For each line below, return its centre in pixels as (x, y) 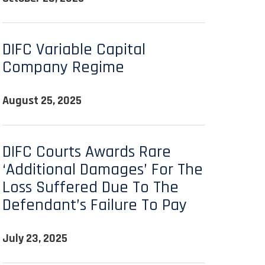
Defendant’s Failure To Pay (95, 205)
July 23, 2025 (35, 238)
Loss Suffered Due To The (91, 188)
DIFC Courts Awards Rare (87, 152)
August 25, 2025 (42, 101)
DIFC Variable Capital (74, 50)
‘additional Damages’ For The (103, 170)
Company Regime (63, 67)
